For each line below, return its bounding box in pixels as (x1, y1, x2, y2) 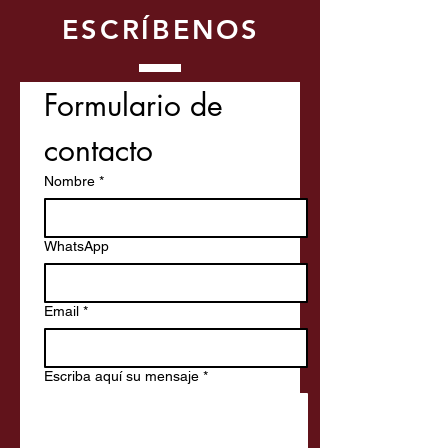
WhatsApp (44, 238, 109, 254)
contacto (44, 130, 153, 170)
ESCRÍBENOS (61, 13, 260, 46)
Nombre (44, 173, 95, 189)
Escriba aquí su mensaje (44, 368, 199, 384)
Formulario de (44, 85, 223, 125)
